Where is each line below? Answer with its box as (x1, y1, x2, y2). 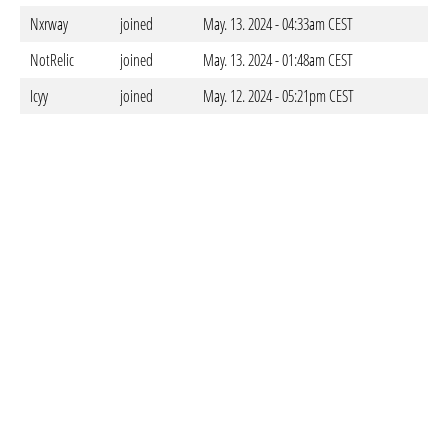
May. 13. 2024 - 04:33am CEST (203, 13, 353, 35)
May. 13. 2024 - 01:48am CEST (203, 49, 353, 71)
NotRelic (30, 49, 74, 71)
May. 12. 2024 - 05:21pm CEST (203, 85, 354, 107)
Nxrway (30, 13, 68, 35)
